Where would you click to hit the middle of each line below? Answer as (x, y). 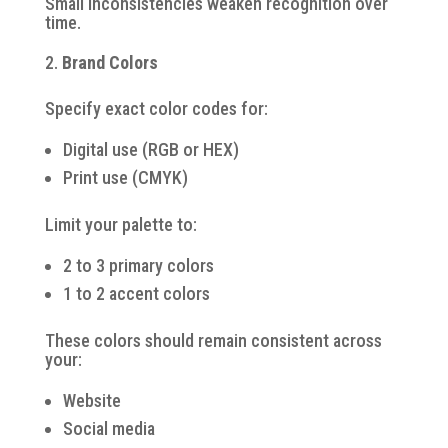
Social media (108, 428)
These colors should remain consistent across (213, 340)
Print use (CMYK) (125, 177)
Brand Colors (109, 62)
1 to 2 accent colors (136, 293)
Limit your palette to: (120, 224)
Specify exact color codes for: (156, 108)
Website (91, 400)
